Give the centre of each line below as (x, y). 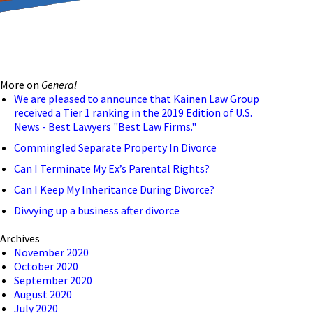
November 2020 (51, 252)
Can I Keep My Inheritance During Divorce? (114, 189)
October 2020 (46, 266)
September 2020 (53, 280)
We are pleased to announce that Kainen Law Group (137, 99)
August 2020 (43, 294)
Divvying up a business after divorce (97, 210)
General (59, 85)
